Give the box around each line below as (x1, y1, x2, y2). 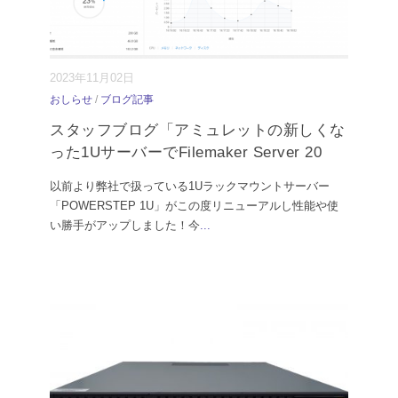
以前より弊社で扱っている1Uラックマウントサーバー (50, 179, 330, 194)
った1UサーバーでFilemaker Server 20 (50, 144, 322, 162)
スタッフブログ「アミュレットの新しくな (50, 122, 346, 139)
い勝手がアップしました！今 (50, 219, 200, 233)
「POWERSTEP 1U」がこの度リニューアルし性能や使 (50, 199, 338, 213)
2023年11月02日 (50, 71, 134, 85)
